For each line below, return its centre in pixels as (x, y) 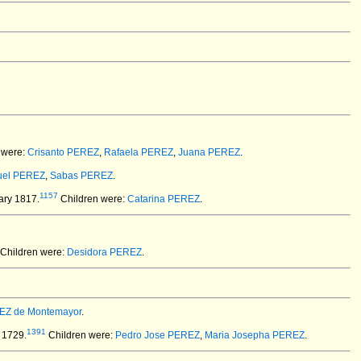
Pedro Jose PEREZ (158, 335)
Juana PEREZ (209, 152)
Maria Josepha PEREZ (255, 335)
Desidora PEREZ (104, 252)
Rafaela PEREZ (139, 152)
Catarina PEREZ (164, 199)
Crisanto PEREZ (63, 152)
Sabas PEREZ (81, 176)
